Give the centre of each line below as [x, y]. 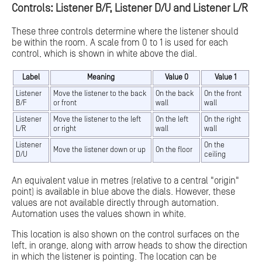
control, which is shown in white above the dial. [104, 54]
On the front [223, 94]
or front [65, 104]
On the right [223, 120]
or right [65, 129]
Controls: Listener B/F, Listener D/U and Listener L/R [130, 9]
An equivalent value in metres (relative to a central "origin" [125, 181]
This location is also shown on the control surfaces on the [125, 235]
